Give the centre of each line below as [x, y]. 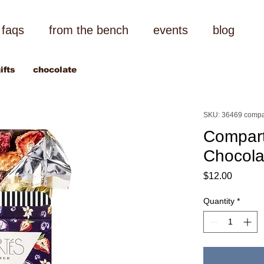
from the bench [88, 30]
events [170, 30]
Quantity [219, 201]
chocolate [55, 70]
